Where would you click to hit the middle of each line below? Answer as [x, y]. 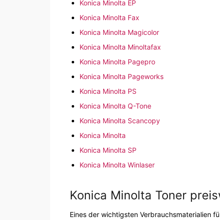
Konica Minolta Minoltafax [120, 47]
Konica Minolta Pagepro [117, 62]
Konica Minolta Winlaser [117, 165]
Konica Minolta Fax [110, 18]
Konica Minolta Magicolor [119, 32]
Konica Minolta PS [108, 91]
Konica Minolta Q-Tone [115, 106]
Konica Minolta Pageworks [122, 77]
